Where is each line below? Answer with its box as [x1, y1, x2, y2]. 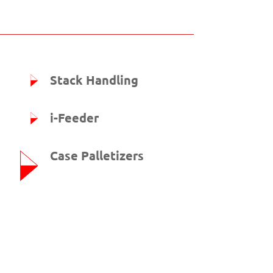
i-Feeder [50, 111, 99, 125]
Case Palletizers [50, 149, 144, 163]
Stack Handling [50, 73, 138, 87]
